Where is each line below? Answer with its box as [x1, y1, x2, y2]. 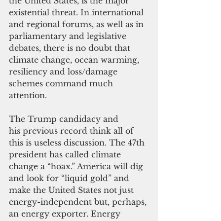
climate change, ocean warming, [9, 55, 142, 65]
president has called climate [9, 149, 123, 160]
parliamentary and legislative [9, 31, 129, 41]
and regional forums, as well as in [9, 19, 146, 30]
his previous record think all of [9, 126, 136, 136]
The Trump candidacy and [9, 114, 121, 124]
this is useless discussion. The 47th [9, 138, 147, 148]
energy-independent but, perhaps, [9, 197, 149, 207]
